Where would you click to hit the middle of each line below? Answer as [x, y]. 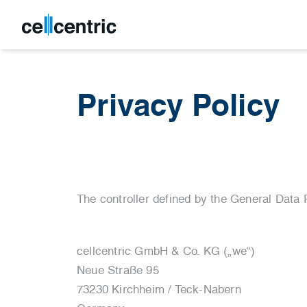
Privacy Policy [179, 106]
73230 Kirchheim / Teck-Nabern [159, 289]
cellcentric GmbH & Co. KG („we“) [166, 251]
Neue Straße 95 [118, 270]
